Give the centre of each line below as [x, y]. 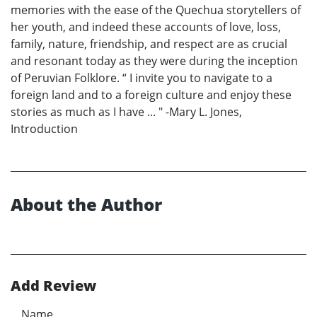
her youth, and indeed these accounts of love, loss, [146, 27]
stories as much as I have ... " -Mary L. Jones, [126, 111]
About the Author [86, 204]
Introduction [44, 128]
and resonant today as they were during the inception [154, 60]
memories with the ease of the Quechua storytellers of [156, 10]
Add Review [53, 285]
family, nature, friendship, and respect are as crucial [149, 44]
